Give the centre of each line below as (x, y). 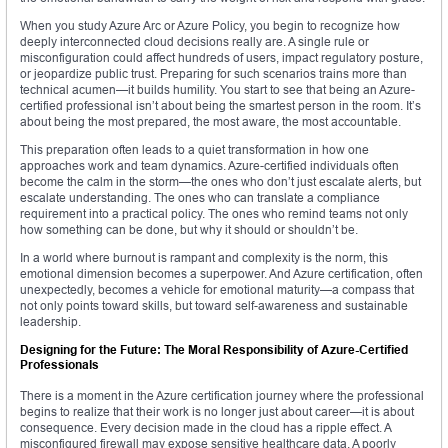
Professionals (59, 365)
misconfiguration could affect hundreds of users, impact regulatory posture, (221, 58)
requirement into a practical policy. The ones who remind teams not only (214, 214)
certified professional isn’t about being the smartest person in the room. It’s (220, 106)
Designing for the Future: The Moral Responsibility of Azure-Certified (214, 350)
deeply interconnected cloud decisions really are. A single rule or (194, 42)
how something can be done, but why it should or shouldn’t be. (189, 230)
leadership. (50, 322)
